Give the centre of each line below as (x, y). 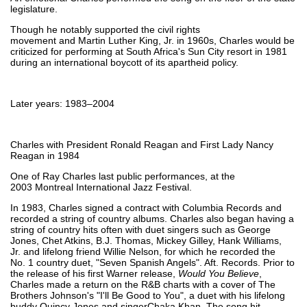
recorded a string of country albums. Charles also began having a (152, 218)
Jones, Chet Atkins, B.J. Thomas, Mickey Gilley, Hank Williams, (146, 240)
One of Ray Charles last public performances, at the (123, 176)
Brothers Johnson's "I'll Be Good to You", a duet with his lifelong (148, 295)
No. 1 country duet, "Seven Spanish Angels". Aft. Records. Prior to (152, 262)
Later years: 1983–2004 (62, 103)
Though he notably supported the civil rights (105, 29)
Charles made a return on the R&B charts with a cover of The (143, 284)
